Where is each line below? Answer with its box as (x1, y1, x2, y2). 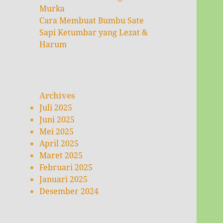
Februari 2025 (39, 162, 93, 173)
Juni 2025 (39, 114, 75, 125)
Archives (39, 90, 76, 102)
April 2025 (39, 138, 79, 149)
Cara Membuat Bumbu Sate (39, 15, 144, 26)
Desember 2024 (39, 186, 99, 197)
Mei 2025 (39, 126, 74, 137)
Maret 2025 (39, 150, 83, 161)
